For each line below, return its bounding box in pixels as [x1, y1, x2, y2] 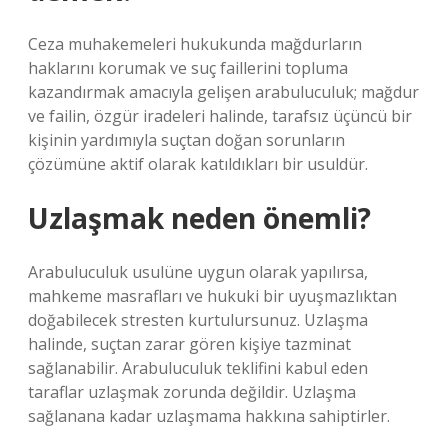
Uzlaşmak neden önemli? [28, 199, 371, 237]
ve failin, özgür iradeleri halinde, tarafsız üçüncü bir [28, 105, 412, 127]
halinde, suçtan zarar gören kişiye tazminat [28, 333, 351, 355]
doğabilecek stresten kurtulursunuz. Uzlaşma [28, 309, 368, 331]
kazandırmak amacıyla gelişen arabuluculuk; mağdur [28, 81, 419, 103]
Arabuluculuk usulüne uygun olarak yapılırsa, [28, 261, 368, 283]
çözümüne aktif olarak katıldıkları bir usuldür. [28, 153, 368, 175]
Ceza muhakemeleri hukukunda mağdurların [28, 33, 362, 55]
